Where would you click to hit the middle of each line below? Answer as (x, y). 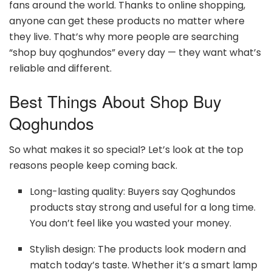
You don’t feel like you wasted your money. (131, 223)
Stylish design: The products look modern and (138, 250)
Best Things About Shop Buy (115, 101)
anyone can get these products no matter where (127, 21)
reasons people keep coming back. (93, 166)
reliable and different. (60, 69)
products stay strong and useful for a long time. (143, 208)
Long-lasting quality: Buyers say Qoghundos (133, 192)
